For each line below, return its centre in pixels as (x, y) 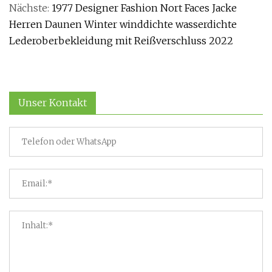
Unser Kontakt (53, 103)
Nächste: (30, 8)
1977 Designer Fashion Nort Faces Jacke (144, 8)
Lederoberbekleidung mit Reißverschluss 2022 (121, 41)
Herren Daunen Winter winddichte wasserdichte (123, 24)
